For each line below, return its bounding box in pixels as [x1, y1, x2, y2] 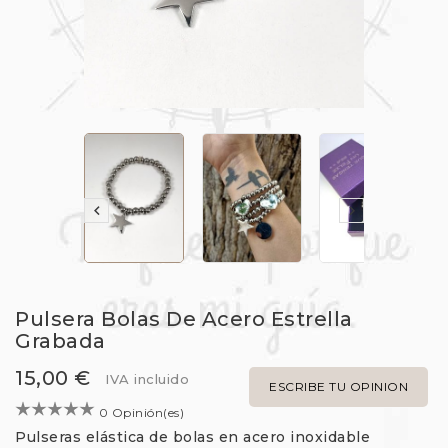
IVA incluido [105, 370, 189, 387]
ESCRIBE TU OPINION [269, 378, 408, 394]
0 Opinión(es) [98, 404, 188, 420]
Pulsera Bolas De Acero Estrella [15, 306, 353, 331]
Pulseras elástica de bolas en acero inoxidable [15, 427, 370, 446]
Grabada [15, 328, 106, 353]
